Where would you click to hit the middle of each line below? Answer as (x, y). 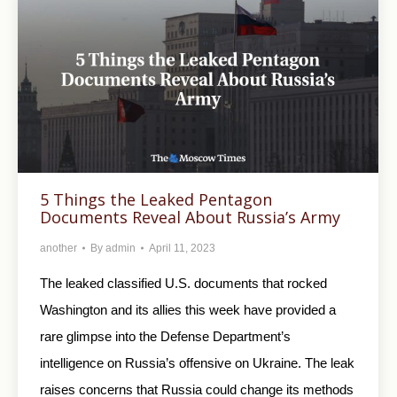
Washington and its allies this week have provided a (188, 309)
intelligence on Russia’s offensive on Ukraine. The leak (197, 362)
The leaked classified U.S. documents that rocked (183, 283)
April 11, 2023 (182, 248)
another (58, 248)
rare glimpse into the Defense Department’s (165, 336)
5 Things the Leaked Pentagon (156, 199)
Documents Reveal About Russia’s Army (190, 217)
